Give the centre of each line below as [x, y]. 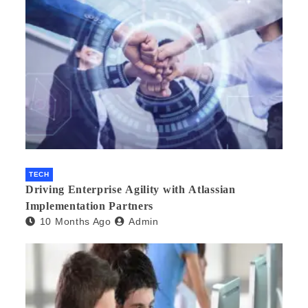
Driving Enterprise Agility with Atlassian [131, 190]
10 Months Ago [75, 222]
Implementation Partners [90, 206]
